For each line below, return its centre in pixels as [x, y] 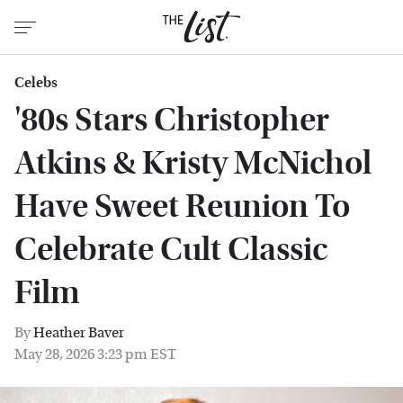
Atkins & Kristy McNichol [193, 163]
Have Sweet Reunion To [182, 206]
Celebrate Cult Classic [171, 250]
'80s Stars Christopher [172, 120]
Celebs [36, 82]
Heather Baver [79, 332]
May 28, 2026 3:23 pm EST [95, 354]
